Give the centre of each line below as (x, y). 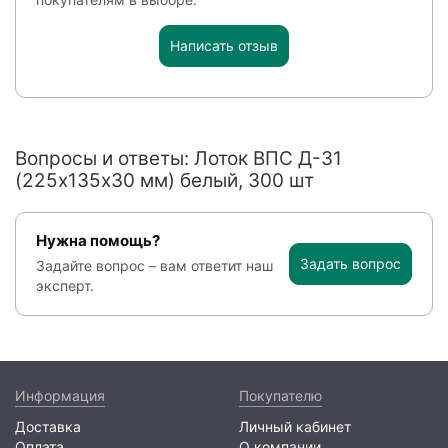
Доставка (48, 426)
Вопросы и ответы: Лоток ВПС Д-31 (178, 158)
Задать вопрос (350, 263)
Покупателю (280, 395)
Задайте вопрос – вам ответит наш (154, 266)
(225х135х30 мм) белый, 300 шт (164, 180)
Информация (60, 395)
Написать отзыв (224, 45)
